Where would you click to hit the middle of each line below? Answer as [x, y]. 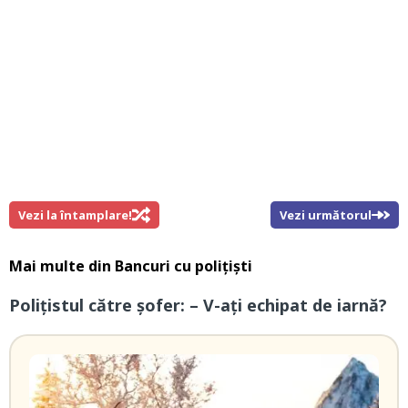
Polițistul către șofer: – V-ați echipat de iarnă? [198, 306]
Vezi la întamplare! [75, 215]
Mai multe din [62, 266]
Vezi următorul [326, 215]
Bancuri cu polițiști [184, 266]
